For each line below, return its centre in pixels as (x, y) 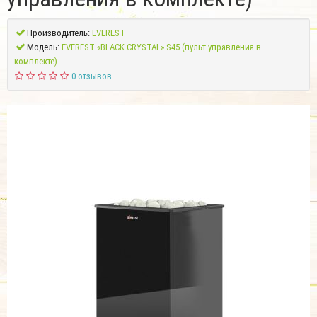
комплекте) (36, 61)
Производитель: (58, 33)
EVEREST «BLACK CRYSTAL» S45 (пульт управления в (161, 47)
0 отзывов (91, 76)
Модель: (43, 47)
